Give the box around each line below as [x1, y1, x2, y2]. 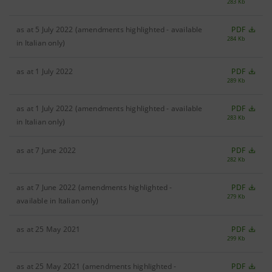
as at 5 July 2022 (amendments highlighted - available [16, 24, 203, 35]
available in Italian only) [16, 195, 99, 206]
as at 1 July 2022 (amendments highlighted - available [16, 103, 203, 114]
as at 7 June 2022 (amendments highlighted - [16, 182, 172, 192]
